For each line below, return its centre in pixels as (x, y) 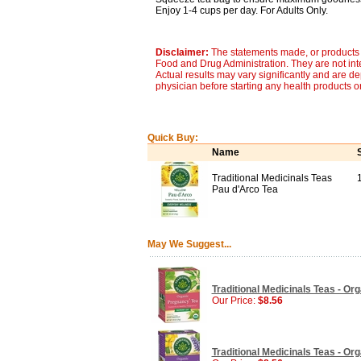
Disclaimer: (183, 52)
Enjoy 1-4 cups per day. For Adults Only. (241, 10)
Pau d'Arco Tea (245, 189)
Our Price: (234, 301)
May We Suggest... (189, 244)
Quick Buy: (172, 138)
